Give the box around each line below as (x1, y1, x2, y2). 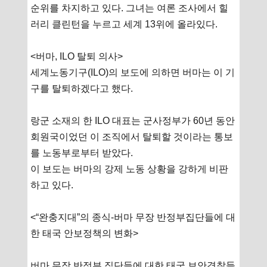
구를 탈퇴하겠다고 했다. (30, 83, 133, 94)
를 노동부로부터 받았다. (30, 147, 133, 158)
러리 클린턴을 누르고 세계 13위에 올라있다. (30, 18, 218, 29)
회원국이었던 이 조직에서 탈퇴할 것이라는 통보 (30, 131, 234, 142)
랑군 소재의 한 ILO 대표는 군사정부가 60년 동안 (30, 115, 235, 126)
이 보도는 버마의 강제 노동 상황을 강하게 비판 (30, 163, 229, 174)
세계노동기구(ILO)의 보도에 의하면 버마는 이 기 (30, 67, 235, 77)
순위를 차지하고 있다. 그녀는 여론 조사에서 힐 (30, 2, 229, 13)
